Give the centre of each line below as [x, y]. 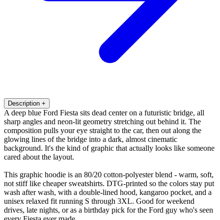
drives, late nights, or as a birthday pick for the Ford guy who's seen [109, 210]
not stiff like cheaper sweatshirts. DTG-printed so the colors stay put [109, 183]
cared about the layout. [39, 157]
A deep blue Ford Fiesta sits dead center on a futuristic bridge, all [104, 112]
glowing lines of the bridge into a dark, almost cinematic [91, 139]
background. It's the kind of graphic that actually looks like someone [109, 148]
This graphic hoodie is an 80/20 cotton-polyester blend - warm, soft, [109, 174]
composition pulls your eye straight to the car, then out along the [103, 130]
